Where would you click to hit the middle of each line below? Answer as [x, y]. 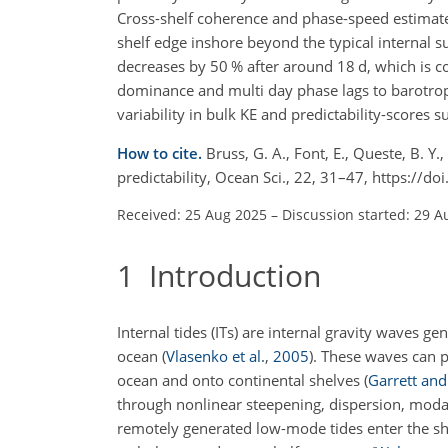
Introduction [227, 276]
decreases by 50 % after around [227, 66]
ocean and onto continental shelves [240, 379]
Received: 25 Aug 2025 [192, 215]
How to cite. [161, 153]
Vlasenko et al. [215, 355]
